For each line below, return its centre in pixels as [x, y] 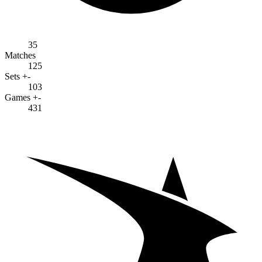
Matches [20, 55]
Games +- [23, 97]
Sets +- [18, 76]
